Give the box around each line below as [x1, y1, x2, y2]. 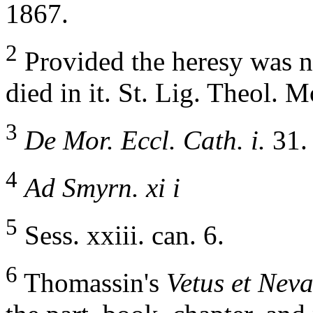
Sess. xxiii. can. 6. [17, 220, 224, 251]
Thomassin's [17, 268, 166, 298]
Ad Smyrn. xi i [24, 173, 180, 203]
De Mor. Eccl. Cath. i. [24, 125, 272, 156]
